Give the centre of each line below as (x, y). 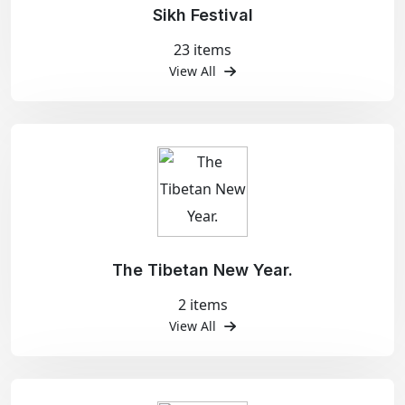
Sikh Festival (202, 15)
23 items (202, 50)
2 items (202, 305)
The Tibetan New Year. (202, 270)
